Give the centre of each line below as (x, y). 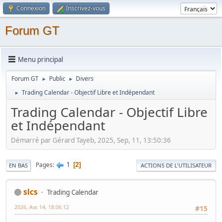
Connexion (31, 8)
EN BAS (18, 165)
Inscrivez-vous (86, 8)
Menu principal (40, 59)
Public (57, 79)
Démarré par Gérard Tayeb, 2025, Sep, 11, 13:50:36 (91, 140)
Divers (85, 79)
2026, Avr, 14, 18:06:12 (42, 207)
